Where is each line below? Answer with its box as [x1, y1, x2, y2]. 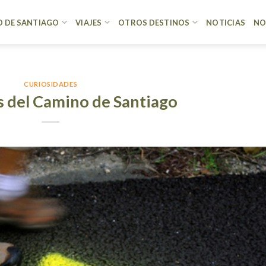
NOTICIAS [206, 17, 246, 27]
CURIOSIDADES [24, 80, 78, 88]
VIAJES [75, 17, 102, 27]
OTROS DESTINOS [118, 17, 190, 27]
